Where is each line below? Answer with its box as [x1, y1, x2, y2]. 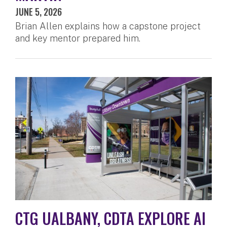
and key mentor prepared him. [15, 32, 140, 44]
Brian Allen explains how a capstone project [15, 20, 201, 31]
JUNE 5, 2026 [15, 5, 62, 18]
